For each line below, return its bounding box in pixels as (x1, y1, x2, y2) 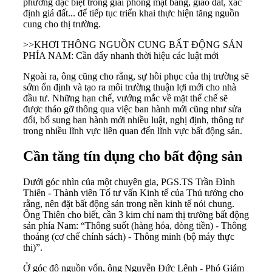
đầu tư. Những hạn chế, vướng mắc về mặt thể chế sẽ (23, 92, 228, 103)
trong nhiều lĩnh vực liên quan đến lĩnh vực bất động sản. (23, 125, 242, 136)
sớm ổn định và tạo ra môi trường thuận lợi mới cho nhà (23, 81, 236, 92)
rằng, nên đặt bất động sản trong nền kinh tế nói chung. (23, 199, 234, 209)
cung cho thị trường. (23, 18, 101, 29)
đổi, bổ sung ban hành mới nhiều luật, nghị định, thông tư (23, 114, 243, 125)
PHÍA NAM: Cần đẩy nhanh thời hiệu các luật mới (23, 50, 219, 61)
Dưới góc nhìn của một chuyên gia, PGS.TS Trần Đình (23, 177, 235, 188)
